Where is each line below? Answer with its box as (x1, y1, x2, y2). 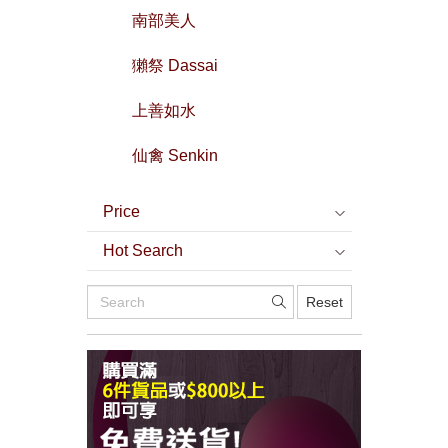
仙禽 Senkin (132, 146, 218, 164)
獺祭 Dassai (132, 56, 218, 74)
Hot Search (103, 241, 183, 259)
